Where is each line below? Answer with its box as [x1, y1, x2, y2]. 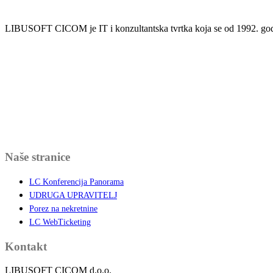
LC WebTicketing [29, 217, 91, 227]
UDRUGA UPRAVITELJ [29, 190, 117, 200]
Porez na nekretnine [29, 204, 97, 213]
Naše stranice [5, 151, 70, 164]
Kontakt [5, 240, 47, 253]
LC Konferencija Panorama [29, 177, 124, 186]
